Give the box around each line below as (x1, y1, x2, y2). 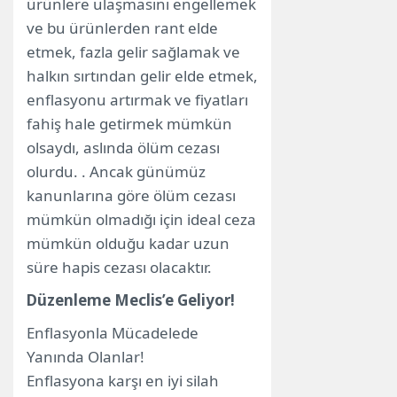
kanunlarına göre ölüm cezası (27, 185, 236, 206)
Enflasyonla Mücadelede (27, 323, 198, 344)
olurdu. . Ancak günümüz (27, 161, 206, 183)
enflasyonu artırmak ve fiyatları (27, 90, 248, 111)
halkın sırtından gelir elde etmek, (27, 66, 258, 87)
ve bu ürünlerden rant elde (27, 18, 218, 39)
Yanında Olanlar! (27, 346, 144, 368)
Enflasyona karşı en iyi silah (27, 370, 219, 392)
